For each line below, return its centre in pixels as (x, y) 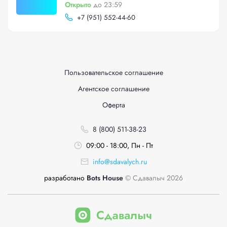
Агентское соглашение (113, 89)
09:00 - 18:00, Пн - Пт (120, 145)
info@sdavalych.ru (120, 162)
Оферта (113, 105)
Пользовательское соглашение (113, 72)
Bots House (104, 178)
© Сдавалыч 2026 (153, 178)
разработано (64, 178)
